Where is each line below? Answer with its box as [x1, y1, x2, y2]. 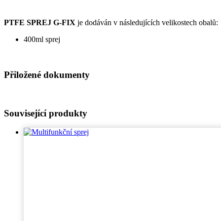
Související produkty [4, 108, 87, 118]
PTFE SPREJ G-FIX [4, 18, 75, 27]
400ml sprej [24, 35, 60, 43]
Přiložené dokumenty [4, 70, 90, 80]
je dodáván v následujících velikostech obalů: [75, 18, 218, 27]
